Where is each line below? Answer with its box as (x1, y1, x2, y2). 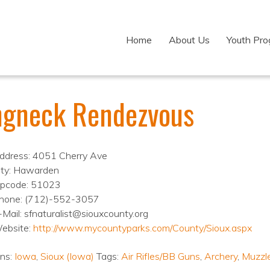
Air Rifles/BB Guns (121, 250, 200, 262)
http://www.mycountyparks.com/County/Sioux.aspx (33, 222, 252, 234)
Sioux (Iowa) (40, 250, 94, 262)
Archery (204, 250, 237, 262)
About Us (169, 34, 210, 46)
